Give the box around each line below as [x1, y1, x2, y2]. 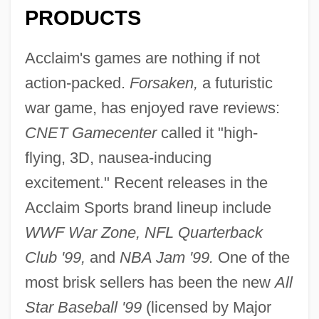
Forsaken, [129, 73, 198, 92]
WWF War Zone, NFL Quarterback [24, 223, 263, 241]
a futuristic [197, 73, 273, 92]
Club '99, [24, 248, 85, 266]
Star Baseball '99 [24, 298, 142, 316]
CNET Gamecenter [24, 123, 157, 142]
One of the [213, 248, 290, 266]
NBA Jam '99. [119, 248, 214, 266]
